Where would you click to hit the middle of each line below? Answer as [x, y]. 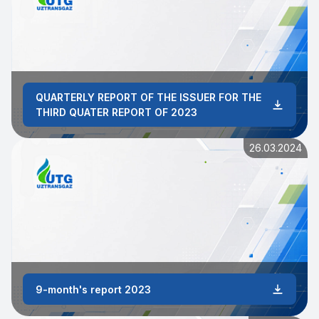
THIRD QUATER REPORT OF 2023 [116, 112]
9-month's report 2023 [93, 289]
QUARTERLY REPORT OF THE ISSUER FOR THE [148, 97]
